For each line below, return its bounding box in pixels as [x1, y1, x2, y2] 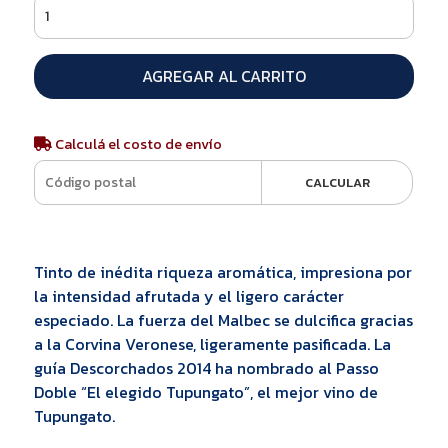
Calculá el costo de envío [51, 132, 222, 155]
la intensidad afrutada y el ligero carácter [33, 283, 344, 308]
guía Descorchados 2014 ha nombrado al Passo [33, 355, 379, 380]
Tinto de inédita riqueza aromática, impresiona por [33, 259, 412, 284]
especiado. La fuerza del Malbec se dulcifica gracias [33, 307, 413, 332]
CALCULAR [304, 172, 370, 192]
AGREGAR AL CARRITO [141, 63, 306, 88]
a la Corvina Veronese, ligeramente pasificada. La [33, 331, 391, 356]
